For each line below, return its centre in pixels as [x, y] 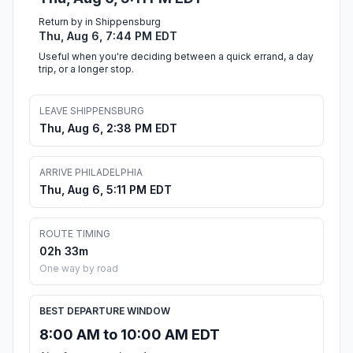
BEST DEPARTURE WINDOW [105, 311]
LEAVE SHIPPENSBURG [92, 111]
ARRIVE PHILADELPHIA [91, 173]
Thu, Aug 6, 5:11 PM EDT [106, 190]
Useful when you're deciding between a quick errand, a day [176, 57]
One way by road [79, 269]
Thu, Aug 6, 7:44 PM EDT [108, 36]
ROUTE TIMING [75, 234]
